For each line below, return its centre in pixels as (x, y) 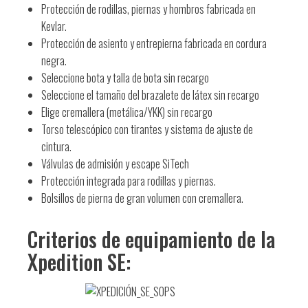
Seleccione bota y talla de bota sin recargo (125, 77)
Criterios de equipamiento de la (151, 239)
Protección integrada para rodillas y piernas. (129, 180)
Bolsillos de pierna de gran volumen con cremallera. (142, 198)
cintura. (56, 146)
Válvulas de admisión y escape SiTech (115, 163)
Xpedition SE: (79, 261)
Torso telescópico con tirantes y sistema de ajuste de (147, 129)
